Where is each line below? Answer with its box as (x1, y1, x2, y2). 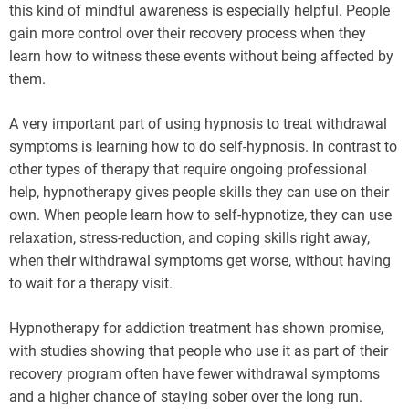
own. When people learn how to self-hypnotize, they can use (9, 206, 392, 225)
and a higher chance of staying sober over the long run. (9, 388, 362, 406)
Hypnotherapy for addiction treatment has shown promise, (9, 320, 383, 338)
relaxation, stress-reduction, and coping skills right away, (9, 229, 370, 247)
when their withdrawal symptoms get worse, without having (9, 252, 391, 270)
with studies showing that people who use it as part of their (9, 342, 388, 361)
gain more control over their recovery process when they (9, 25, 366, 43)
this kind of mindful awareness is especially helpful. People (9, 2, 390, 20)
